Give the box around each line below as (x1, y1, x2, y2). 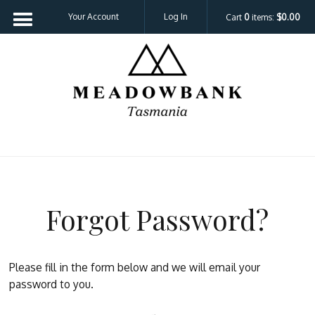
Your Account (68, 11, 120, 22)
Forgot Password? (46, 200, 269, 238)
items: (250, 11, 277, 22)
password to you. (9, 277, 94, 292)
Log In (163, 11, 188, 22)
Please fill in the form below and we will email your (9, 260, 261, 275)
